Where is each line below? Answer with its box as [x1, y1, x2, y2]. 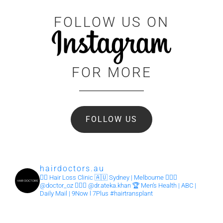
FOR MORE [71, 64, 152, 81]
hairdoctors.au [40, 164, 105, 174]
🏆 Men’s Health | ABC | [131, 182, 196, 190]
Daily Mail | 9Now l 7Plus [40, 190, 109, 198]
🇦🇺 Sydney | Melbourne [95, 174, 164, 182]
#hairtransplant [109, 190, 153, 198]
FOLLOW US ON [54, 14, 169, 31]
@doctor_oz [40, 182, 73, 190]
